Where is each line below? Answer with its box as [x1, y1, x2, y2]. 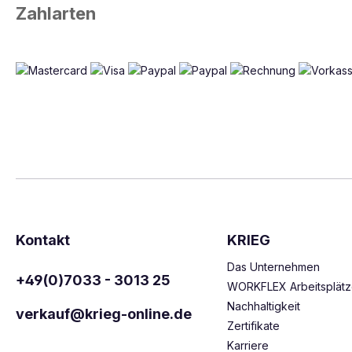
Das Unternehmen [226, 260, 320, 273]
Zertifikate [226, 319, 280, 332]
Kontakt [16, 232, 70, 248]
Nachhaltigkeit [226, 299, 300, 313]
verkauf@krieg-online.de [16, 306, 192, 322]
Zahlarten [16, 3, 96, 24]
